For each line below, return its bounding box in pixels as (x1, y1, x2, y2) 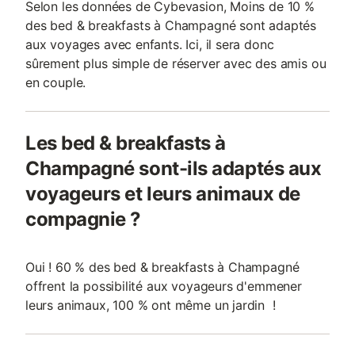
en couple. (25, 74, 86, 90)
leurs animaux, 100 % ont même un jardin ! (25, 297, 276, 313)
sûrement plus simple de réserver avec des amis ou (25, 55, 326, 71)
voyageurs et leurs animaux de (25, 182, 300, 205)
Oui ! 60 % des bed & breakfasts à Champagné (25, 259, 300, 275)
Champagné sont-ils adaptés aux (25, 157, 322, 180)
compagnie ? (25, 208, 141, 231)
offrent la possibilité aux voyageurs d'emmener (25, 278, 302, 294)
